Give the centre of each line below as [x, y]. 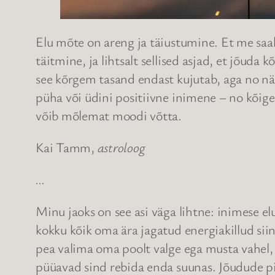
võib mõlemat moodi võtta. [109, 115]
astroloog [121, 147]
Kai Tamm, [67, 147]
